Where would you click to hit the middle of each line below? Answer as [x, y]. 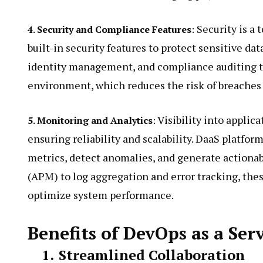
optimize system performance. [101, 195]
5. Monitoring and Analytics [90, 121]
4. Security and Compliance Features [109, 30]
